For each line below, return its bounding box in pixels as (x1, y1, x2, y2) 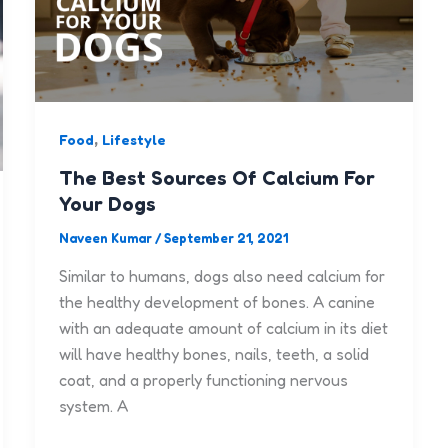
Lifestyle (101, 131, 166, 149)
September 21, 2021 (163, 230, 288, 247)
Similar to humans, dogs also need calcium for (58, 265, 385, 286)
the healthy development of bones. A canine (58, 291, 375, 312)
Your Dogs (58, 192, 156, 217)
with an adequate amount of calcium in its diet (58, 317, 388, 338)
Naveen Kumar (58, 230, 155, 247)
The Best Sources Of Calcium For (58, 166, 375, 191)
